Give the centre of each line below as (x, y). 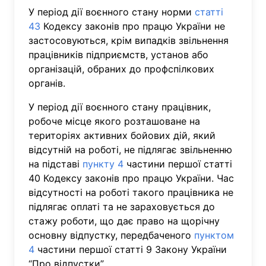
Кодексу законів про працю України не (133, 26)
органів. (47, 83)
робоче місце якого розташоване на (114, 121)
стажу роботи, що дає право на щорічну (124, 221)
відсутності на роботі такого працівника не (131, 192)
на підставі (56, 164)
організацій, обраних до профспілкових (121, 69)
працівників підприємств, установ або (118, 55)
